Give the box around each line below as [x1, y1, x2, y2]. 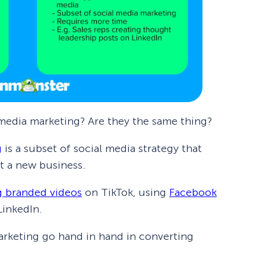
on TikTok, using [82, 186, 169, 199]
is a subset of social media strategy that [2, 142, 202, 156]
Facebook [169, 186, 217, 199]
